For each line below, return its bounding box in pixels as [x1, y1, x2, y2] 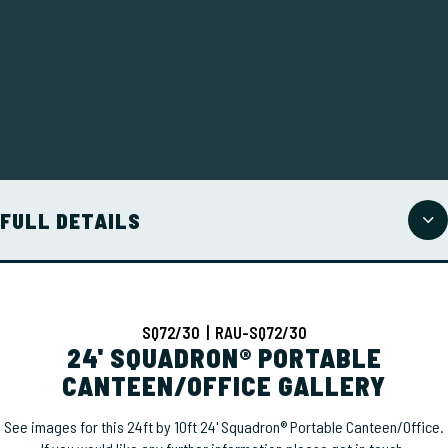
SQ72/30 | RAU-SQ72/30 [141, 322, 307, 342]
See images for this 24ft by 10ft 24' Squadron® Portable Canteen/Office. [4, 416, 444, 436]
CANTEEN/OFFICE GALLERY [62, 369, 386, 401]
